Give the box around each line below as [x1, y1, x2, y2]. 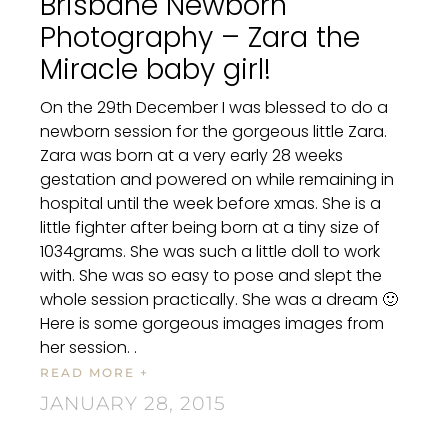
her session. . [40, 335, 153, 359]
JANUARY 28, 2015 [40, 391, 226, 415]
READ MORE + [40, 364, 149, 380]
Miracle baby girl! [40, 49, 271, 89]
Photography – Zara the [40, 17, 360, 57]
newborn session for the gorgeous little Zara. [40, 119, 387, 143]
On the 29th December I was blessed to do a [40, 95, 388, 119]
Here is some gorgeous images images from [40, 311, 384, 335]
